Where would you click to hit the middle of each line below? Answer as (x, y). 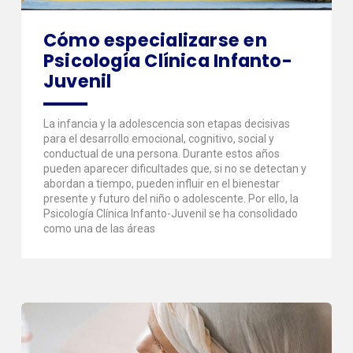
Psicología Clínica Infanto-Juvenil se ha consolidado (170, 213)
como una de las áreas (99, 228)
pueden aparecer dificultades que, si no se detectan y (175, 168)
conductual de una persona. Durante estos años (161, 153)
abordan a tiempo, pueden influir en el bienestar (161, 183)
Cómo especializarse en (155, 41)
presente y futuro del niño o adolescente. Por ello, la (171, 198)
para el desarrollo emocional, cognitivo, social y (158, 138)
